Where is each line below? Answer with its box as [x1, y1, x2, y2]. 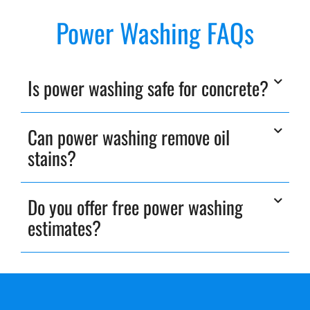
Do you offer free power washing [28, 193, 243, 221]
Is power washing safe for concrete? [28, 74, 268, 102]
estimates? [28, 214, 101, 242]
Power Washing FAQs [56, 13, 254, 53]
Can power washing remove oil [28, 123, 230, 152]
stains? [28, 144, 76, 172]
